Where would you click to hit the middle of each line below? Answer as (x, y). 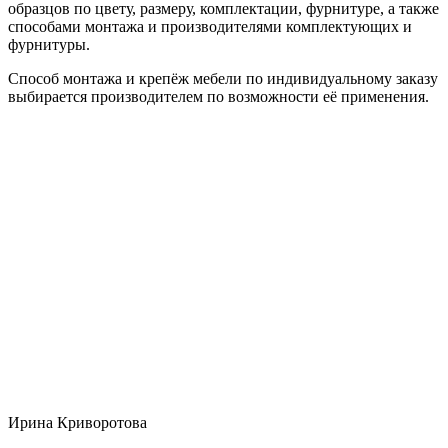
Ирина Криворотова (77, 422)
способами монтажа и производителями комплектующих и (210, 26)
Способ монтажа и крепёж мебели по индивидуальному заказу (223, 78)
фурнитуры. (49, 44)
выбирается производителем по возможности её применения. (218, 96)
